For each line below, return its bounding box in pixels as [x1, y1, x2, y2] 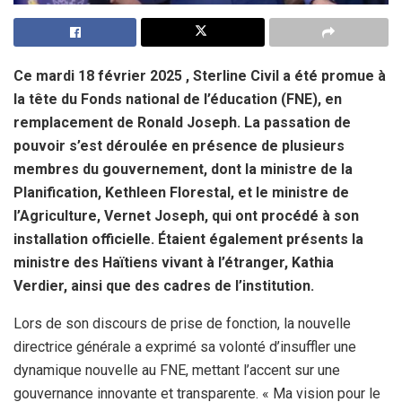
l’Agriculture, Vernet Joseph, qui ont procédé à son [13, 206, 359, 224]
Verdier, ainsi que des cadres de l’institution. [13, 276, 314, 294]
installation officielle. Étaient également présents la [13, 230, 363, 248]
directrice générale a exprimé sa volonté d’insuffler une [13, 337, 356, 355]
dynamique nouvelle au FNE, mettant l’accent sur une [13, 361, 340, 379]
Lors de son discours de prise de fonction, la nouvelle [13, 314, 351, 332]
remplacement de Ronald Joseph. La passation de [13, 113, 351, 131]
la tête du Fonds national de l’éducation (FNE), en [13, 90, 342, 108]
